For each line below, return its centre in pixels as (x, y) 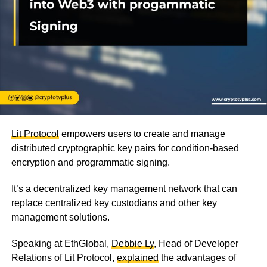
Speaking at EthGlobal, (61, 244)
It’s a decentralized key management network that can (124, 189)
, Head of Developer (196, 244)
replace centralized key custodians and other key (114, 203)
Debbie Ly (132, 244)
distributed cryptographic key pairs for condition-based (125, 148)
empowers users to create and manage (142, 134)
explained (137, 258)
